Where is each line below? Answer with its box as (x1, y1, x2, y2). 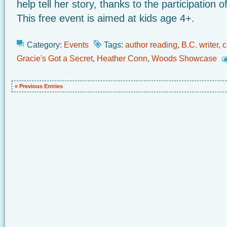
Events (64, 40, 89, 49)
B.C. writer (181, 40, 218, 49)
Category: (27, 40, 64, 49)
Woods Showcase (152, 54, 217, 63)
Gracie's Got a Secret (17, 54, 93, 63)
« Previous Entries (15, 83, 63, 89)
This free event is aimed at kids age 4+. (17, 13, 195, 24)
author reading (125, 40, 177, 49)
